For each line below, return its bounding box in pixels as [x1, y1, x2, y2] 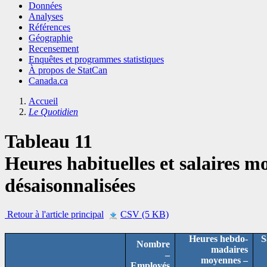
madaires [211, 244, 248, 255]
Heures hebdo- [189, 234, 248, 244]
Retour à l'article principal [5, 209, 104, 220]
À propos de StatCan [29, 65, 107, 76]
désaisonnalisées [5, 174, 140, 196]
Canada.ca [29, 76, 68, 86]
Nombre [136, 239, 170, 250]
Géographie [29, 33, 73, 44]
